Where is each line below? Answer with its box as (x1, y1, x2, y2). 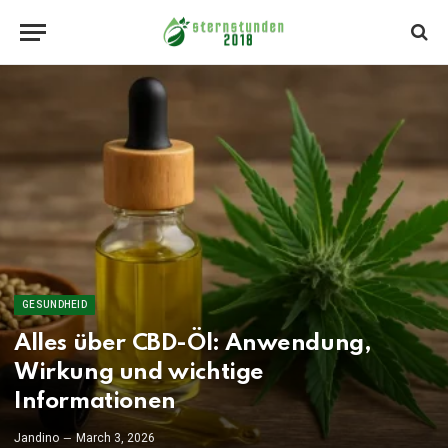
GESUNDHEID (22, 299, 87, 310)
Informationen (14, 390, 176, 413)
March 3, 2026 (76, 431, 155, 445)
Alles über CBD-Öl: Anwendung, (14, 332, 372, 355)
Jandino (14, 431, 59, 445)
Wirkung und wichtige (14, 361, 265, 384)
